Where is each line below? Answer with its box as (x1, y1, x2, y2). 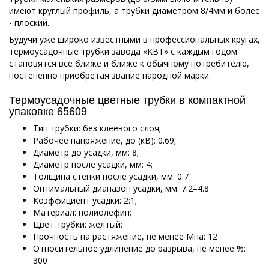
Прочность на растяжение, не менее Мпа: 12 (33, 230, 217, 242)
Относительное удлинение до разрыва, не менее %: (33, 242, 246, 254)
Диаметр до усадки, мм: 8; (33, 146, 139, 158)
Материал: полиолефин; (33, 206, 131, 218)
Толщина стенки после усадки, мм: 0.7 (33, 170, 189, 182)
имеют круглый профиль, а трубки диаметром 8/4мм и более (9, 4, 260, 16)
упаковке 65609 (9, 102, 87, 118)
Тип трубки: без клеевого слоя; (33, 122, 161, 134)
